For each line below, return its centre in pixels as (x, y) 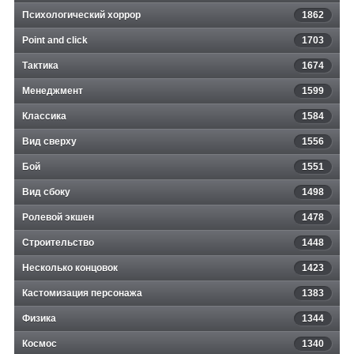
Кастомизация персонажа (82, 294)
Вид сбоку (46, 192)
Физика (39, 319)
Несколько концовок (70, 268)
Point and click (55, 41)
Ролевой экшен (58, 218)
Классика (44, 117)
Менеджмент (53, 91)
